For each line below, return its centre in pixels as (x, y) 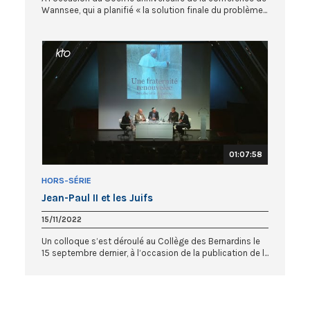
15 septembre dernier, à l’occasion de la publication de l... (155, 253)
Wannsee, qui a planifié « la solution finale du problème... (154, 10)
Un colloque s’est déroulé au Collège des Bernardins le (151, 241)
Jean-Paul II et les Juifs (97, 198)
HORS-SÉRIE (66, 181)
